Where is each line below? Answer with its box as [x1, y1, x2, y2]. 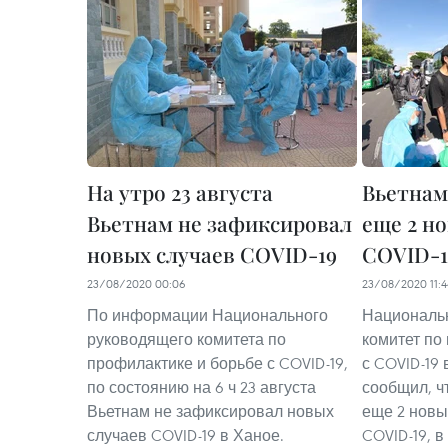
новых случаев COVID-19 [87, 240, 337, 269]
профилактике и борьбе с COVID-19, [87, 353, 348, 374]
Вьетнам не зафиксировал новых [87, 401, 334, 422]
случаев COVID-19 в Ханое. [87, 425, 284, 446]
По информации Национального [87, 305, 328, 326]
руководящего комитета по [87, 329, 286, 350]
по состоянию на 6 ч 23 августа [87, 377, 316, 398]
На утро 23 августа [87, 178, 273, 207]
